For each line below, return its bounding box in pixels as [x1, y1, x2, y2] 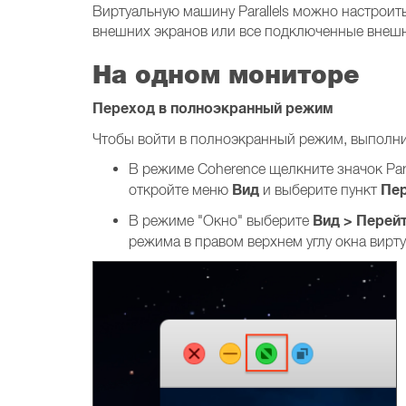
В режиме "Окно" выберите [129, 212, 313, 228]
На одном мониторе [92, 59, 360, 89]
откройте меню [129, 181, 232, 198]
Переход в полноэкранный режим [92, 99, 333, 118]
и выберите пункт [259, 181, 381, 198]
